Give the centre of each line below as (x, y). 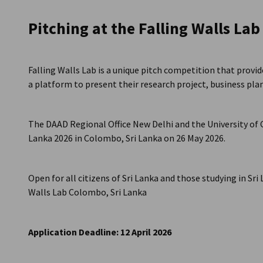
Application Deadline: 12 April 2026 (100, 232)
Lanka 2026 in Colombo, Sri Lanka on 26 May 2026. (127, 138)
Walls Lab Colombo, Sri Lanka (87, 192)
